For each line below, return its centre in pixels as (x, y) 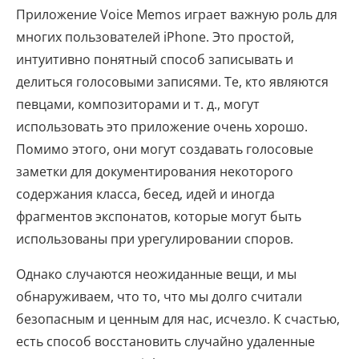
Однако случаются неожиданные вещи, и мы (156, 274)
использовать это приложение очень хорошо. (162, 127)
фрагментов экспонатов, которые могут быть (159, 216)
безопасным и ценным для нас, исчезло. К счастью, (178, 319)
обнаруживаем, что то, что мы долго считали (159, 296)
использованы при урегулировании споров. (155, 239)
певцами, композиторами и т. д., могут (138, 104)
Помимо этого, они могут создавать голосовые (165, 149)
